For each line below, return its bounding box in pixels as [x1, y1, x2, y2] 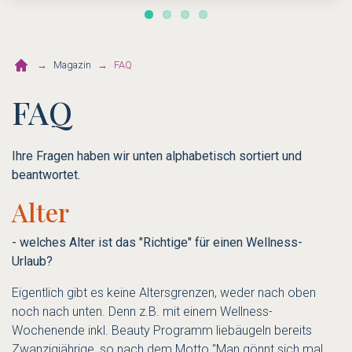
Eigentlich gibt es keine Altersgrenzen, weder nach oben [12, 285, 316, 301]
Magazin [53, 59, 91, 71]
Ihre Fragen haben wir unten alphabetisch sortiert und [12, 148, 302, 164]
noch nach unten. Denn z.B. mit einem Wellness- [12, 304, 273, 320]
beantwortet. [12, 167, 80, 183]
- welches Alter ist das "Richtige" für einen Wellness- [12, 235, 302, 251]
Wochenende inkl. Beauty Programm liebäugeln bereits [12, 323, 312, 339]
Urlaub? [12, 254, 53, 269]
